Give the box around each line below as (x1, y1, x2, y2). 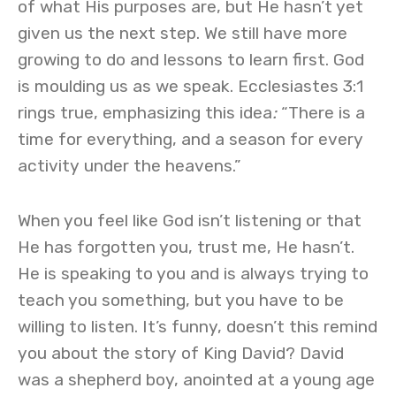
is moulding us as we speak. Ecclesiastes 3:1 (18, 76, 363, 96)
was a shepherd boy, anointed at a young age (18, 369, 375, 390)
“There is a (281, 103, 365, 123)
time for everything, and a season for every (18, 129, 363, 149)
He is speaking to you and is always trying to (18, 263, 369, 284)
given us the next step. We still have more (18, 23, 347, 43)
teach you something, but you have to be (18, 290, 344, 310)
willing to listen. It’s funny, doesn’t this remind (18, 316, 377, 337)
